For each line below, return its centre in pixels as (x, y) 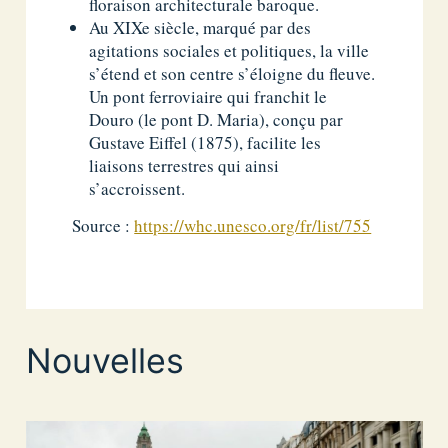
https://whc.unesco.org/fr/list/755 (253, 226)
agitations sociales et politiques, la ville (229, 50)
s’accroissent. (137, 188)
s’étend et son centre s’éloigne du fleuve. (232, 73)
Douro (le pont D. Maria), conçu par (216, 119)
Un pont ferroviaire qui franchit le (208, 96)
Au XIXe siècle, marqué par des (200, 27)
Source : (103, 226)
